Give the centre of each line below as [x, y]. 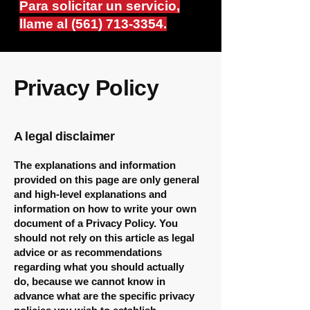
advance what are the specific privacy [104, 296]
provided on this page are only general [107, 180]
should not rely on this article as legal [104, 238]
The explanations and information [95, 165]
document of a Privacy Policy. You [96, 223]
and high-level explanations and [90, 194]
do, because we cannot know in [90, 281]
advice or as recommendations [88, 252]
